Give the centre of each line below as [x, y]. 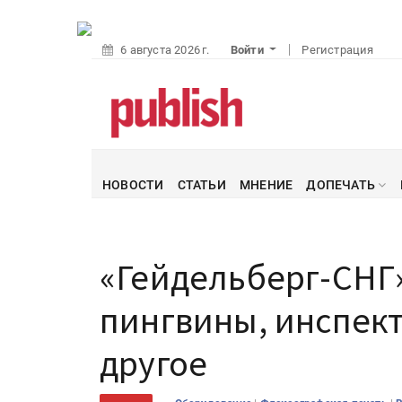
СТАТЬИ [201, 185]
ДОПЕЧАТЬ [342, 185]
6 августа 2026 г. [165, 50]
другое [154, 363]
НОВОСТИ [133, 185]
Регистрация [338, 50]
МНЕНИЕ [267, 185]
